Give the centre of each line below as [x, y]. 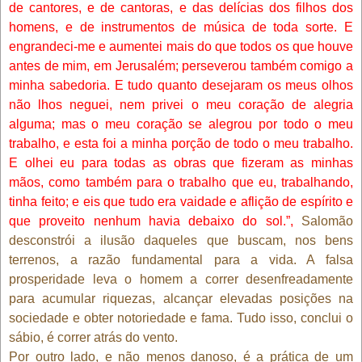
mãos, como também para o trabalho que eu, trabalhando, [181, 182]
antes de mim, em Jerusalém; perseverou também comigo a [181, 65]
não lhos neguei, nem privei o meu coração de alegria [181, 104]
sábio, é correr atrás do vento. [93, 337]
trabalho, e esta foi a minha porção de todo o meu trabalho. [181, 143]
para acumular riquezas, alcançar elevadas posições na [181, 298]
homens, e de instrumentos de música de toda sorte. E [181, 27]
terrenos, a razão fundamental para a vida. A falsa [181, 259]
